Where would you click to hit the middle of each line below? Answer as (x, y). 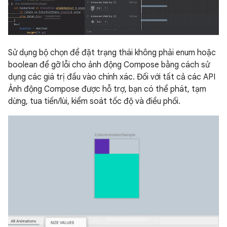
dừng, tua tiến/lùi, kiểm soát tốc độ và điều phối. (94, 102)
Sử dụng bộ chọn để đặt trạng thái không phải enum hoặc (112, 53)
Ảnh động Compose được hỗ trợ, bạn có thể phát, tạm (107, 89)
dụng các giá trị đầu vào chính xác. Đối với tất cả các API (112, 77)
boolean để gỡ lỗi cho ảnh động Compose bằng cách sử (109, 65)
